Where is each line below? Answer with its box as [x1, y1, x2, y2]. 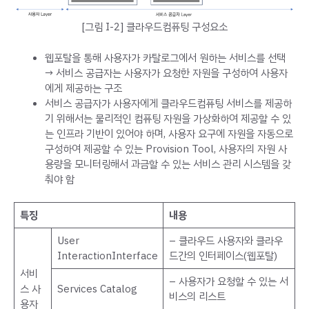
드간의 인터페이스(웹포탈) [168, 248, 277, 264]
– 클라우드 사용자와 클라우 [168, 233, 283, 249]
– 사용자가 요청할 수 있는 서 [168, 274, 288, 290]
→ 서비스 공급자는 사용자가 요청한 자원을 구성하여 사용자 [45, 65, 288, 81]
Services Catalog [57, 281, 137, 297]
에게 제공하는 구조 [45, 80, 122, 96]
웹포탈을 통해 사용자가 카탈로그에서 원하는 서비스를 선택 [45, 50, 286, 66]
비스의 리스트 [168, 289, 226, 305]
